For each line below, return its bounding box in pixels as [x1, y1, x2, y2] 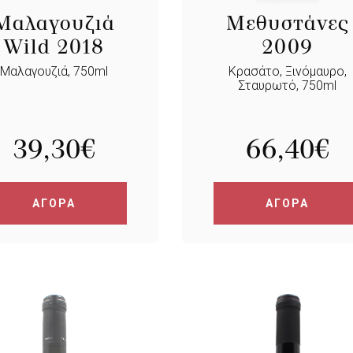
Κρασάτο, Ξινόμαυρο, [228, 64, 347, 79]
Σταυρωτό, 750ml [238, 78, 337, 93]
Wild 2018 [3, 34, 104, 59]
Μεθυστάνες [225, 10, 349, 35]
